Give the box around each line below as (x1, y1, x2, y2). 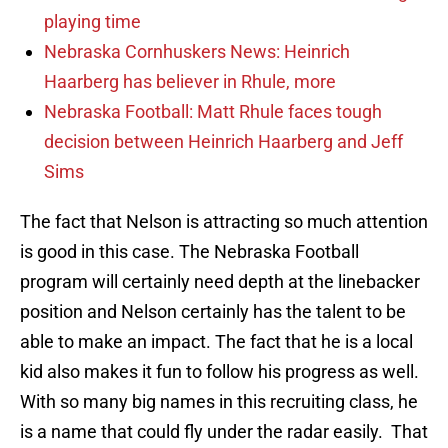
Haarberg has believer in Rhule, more (44, 71, 336, 93)
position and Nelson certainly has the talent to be (20, 301, 406, 323)
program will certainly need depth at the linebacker (20, 271, 420, 293)
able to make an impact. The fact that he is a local (20, 331, 413, 353)
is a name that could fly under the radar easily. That (20, 421, 428, 443)
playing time (44, 11, 141, 33)
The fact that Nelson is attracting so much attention (20, 211, 428, 233)
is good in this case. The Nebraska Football (20, 241, 359, 263)
